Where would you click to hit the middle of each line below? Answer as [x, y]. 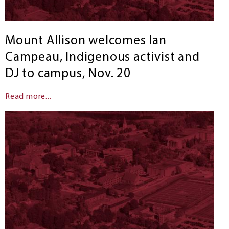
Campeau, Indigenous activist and [102, 57]
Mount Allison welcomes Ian [86, 41]
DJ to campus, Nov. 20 [68, 74]
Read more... [28, 96]
